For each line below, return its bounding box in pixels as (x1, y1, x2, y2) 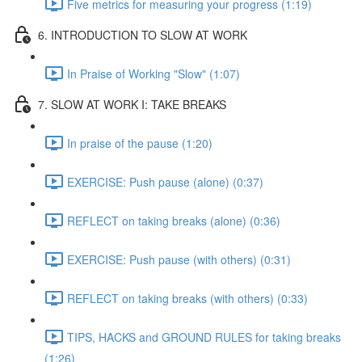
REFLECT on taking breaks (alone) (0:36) (67, 212, 280, 229)
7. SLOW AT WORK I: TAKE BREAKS (38, 95, 226, 112)
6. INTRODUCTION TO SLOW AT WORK (38, 26, 247, 43)
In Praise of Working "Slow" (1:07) (67, 65, 240, 82)
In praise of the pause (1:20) (67, 134, 213, 151)
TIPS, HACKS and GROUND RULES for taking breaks (67, 328, 341, 345)
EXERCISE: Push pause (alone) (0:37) (67, 173, 263, 190)
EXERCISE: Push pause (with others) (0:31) (67, 250, 291, 267)
